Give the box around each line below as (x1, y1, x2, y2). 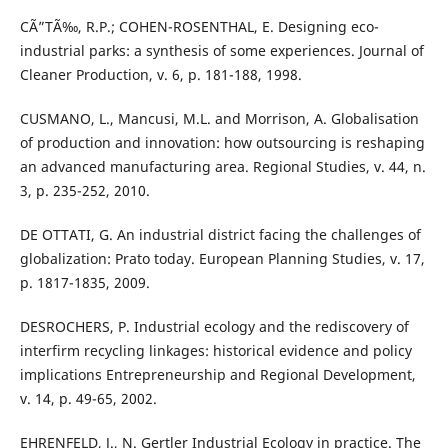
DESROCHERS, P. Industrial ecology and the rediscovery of (19, 317, 409, 337)
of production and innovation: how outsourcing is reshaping (19, 133, 425, 153)
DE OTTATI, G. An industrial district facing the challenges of (19, 225, 421, 245)
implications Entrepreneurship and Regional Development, (19, 365, 416, 385)
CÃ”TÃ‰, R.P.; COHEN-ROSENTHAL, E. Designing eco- (19, 17, 379, 37)
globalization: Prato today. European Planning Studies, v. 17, (19, 249, 425, 269)
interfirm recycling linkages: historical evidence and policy (19, 341, 412, 361)
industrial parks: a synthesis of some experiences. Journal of (19, 41, 424, 61)
